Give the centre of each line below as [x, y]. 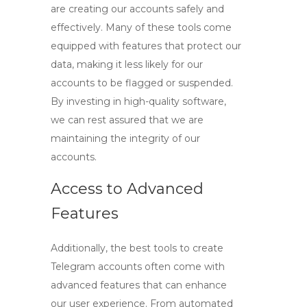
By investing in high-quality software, [138, 101]
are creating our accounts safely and [137, 9]
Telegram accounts [96, 267]
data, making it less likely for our [127, 64]
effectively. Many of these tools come [141, 27]
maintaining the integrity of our [125, 138]
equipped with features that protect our [146, 46]
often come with [183, 267]
